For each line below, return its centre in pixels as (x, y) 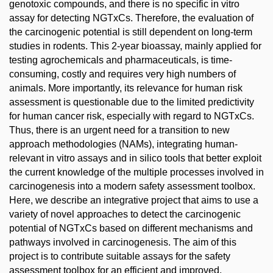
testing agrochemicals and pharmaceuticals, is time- (121, 60)
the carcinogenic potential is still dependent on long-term (131, 32)
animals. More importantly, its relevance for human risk (126, 88)
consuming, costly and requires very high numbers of (122, 74)
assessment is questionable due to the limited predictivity (132, 102)
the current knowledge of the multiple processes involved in (136, 172)
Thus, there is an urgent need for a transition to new (119, 130)
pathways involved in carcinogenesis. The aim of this (123, 242)
